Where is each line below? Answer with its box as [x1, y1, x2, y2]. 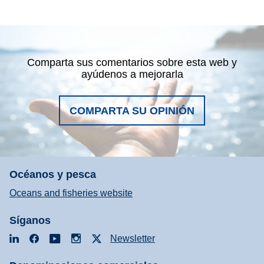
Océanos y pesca [9, 169, 96, 181]
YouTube [62, 233, 100, 243]
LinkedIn [21, 233, 57, 243]
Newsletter [110, 233, 156, 244]
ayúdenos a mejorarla [81, 68, 183, 80]
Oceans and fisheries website [9, 187, 133, 198]
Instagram [82, 233, 124, 243]
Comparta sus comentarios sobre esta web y [27, 56, 237, 68]
